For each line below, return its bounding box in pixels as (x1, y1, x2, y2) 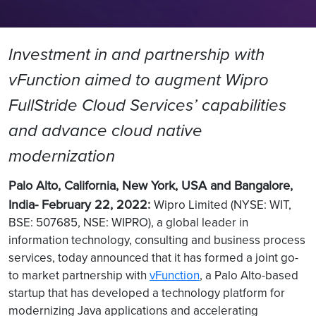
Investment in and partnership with (8, 42, 265, 67)
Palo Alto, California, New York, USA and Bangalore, (8, 176, 293, 194)
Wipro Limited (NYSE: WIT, (154, 196, 291, 213)
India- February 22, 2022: (8, 195, 154, 213)
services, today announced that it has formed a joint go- (8, 249, 298, 266)
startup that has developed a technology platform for (8, 284, 285, 301)
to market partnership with (8, 267, 150, 284)
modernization (8, 143, 115, 169)
